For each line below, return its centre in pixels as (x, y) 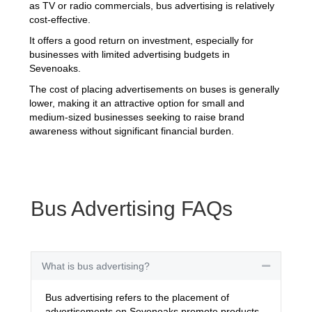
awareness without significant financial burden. (132, 131)
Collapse (287, 265)
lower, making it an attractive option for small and (137, 103)
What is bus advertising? (96, 266)
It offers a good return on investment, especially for (142, 40)
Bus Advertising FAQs (132, 209)
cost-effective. (60, 19)
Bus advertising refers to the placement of (137, 297)
